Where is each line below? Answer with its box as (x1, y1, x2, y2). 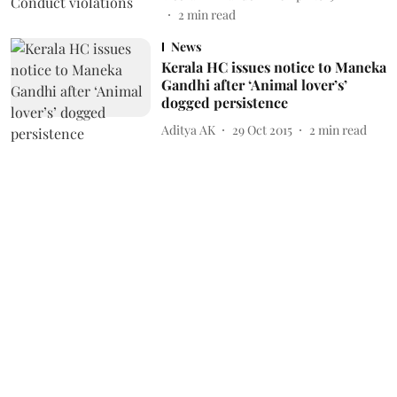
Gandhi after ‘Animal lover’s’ (160, 75, 347, 94)
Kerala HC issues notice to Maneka (160, 58, 386, 76)
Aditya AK (160, 121, 215, 138)
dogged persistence (160, 93, 288, 112)
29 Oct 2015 (231, 121, 292, 138)
